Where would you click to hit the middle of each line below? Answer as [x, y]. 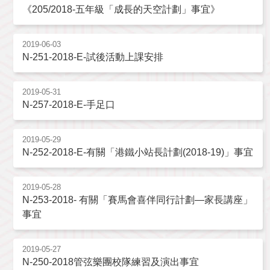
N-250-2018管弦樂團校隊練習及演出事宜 [111, 262]
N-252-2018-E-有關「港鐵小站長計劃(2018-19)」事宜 [138, 152]
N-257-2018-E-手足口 [69, 104]
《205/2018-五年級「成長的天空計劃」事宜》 [121, 9]
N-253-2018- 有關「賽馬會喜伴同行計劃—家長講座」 [137, 199]
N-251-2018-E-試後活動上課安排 [93, 57]
